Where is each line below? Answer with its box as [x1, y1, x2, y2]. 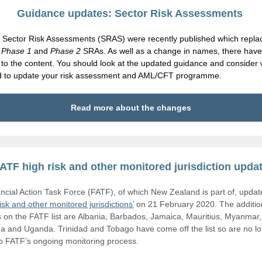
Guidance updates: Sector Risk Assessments [16, 8, 246, 19]
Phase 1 [1, 46, 32, 56]
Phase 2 [50, 46, 81, 56]
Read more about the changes [71, 103, 191, 112]
